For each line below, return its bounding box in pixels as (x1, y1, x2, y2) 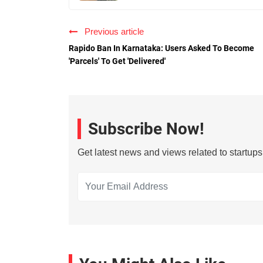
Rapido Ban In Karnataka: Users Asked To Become (69, 43, 254, 53)
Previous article (80, 26, 144, 36)
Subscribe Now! (88, 119, 204, 139)
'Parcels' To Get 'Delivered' (69, 56, 166, 66)
